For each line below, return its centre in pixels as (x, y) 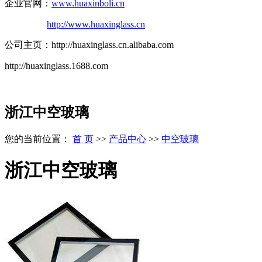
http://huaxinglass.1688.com (56, 65)
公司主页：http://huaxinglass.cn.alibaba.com (89, 44)
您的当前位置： (39, 139)
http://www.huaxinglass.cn (96, 24)
